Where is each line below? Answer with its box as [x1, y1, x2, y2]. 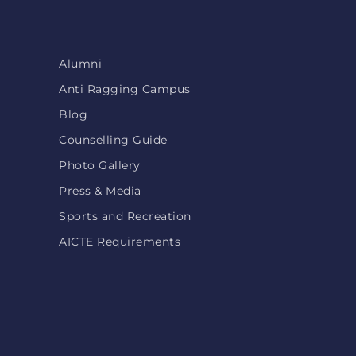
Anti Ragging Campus [59, 82, 191, 96]
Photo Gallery [59, 158, 141, 172]
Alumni [59, 56, 102, 71]
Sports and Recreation [59, 209, 192, 223]
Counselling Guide [59, 133, 168, 147]
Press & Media [59, 184, 141, 198]
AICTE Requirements [59, 234, 180, 249]
